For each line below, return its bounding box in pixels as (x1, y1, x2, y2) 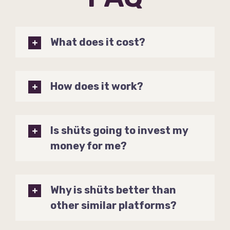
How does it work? (50, 80, 144, 93)
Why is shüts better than (50, 184, 177, 197)
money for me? (50, 140, 127, 152)
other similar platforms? (50, 199, 177, 212)
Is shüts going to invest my (50, 124, 188, 137)
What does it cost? (50, 36, 146, 49)
